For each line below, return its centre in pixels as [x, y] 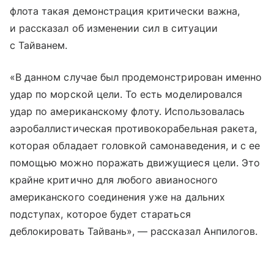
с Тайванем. [39, 45]
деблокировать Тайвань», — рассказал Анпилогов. [134, 231]
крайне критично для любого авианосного [114, 180]
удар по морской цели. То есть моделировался [126, 94]
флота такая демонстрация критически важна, [125, 11]
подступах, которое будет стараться [100, 214]
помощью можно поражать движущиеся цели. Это [135, 162]
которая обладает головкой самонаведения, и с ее [135, 145]
